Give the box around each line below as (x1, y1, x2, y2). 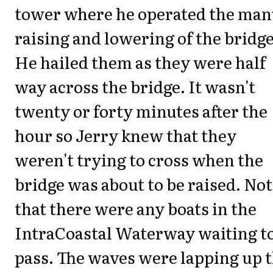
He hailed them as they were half (15, 49, 266, 74)
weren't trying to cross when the (15, 147, 263, 171)
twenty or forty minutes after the (15, 98, 268, 122)
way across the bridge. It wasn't (15, 74, 255, 98)
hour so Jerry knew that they (15, 122, 236, 147)
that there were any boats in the (15, 196, 257, 220)
